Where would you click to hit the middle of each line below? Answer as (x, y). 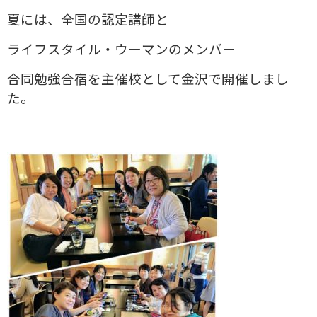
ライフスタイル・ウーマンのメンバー (121, 50)
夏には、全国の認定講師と (88, 20)
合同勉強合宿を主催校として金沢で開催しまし (148, 80)
